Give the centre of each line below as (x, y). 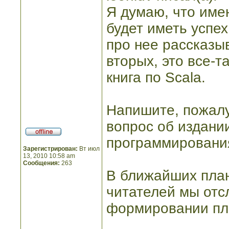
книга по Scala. (156, 77)
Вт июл (89, 149)
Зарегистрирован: (50, 149)
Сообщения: (41, 163)
